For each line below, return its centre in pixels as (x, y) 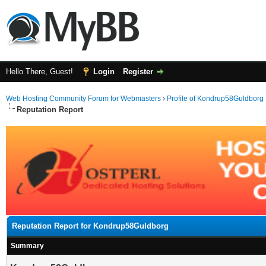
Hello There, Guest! (41, 72)
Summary (27, 246)
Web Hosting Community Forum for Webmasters (83, 99)
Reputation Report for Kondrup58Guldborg (90, 226)
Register (138, 72)
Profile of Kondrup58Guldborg (215, 99)
